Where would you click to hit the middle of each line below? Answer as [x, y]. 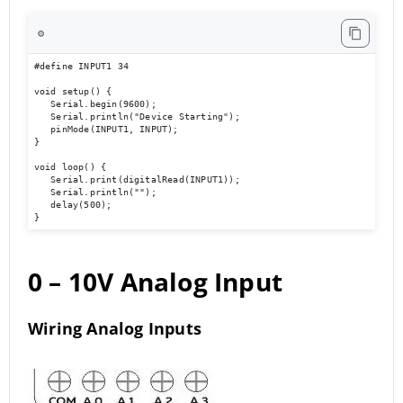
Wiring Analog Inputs [115, 328]
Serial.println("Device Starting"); [140, 116]
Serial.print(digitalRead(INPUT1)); [137, 179]
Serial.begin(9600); [98, 103]
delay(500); [76, 204]
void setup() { [76, 91]
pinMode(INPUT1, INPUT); [109, 129]
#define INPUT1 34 [84, 66]
